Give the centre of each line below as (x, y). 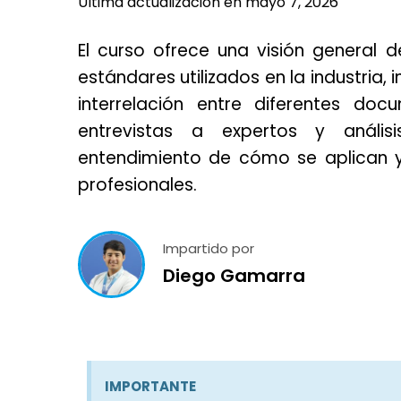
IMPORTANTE (150, 387)
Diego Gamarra (234, 276)
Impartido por (209, 249)
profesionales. (137, 185)
